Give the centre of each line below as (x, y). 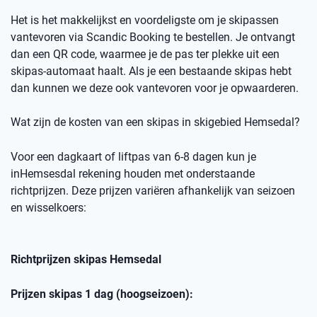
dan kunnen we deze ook (74, 88)
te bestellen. (203, 38)
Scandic (106, 38)
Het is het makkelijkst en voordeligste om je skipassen (145, 21)
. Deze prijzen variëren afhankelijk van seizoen (180, 191)
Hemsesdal (48, 174)
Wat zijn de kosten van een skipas (95, 122)
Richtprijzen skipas (59, 260)
